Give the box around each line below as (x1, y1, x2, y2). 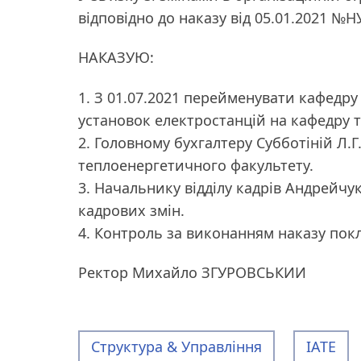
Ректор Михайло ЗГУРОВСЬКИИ (78, 263, 306, 283)
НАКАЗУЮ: (78, 48, 154, 68)
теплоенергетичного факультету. (78, 155, 313, 175)
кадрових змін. (78, 200, 185, 220)
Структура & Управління (91, 337, 262, 357)
